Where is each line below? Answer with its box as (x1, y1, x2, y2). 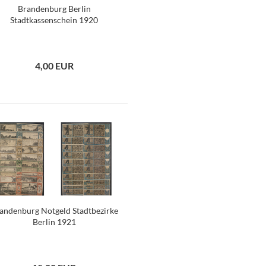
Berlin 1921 (32, 217, 76, 227)
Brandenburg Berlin (17, 4, 91, 14)
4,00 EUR (34, 60, 74, 71)
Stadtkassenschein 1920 (10, 15, 99, 25)
